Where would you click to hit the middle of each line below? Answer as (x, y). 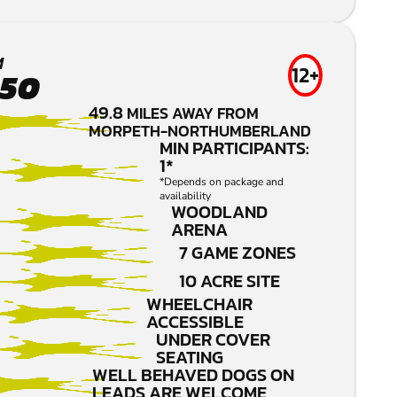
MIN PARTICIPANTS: (235, 148)
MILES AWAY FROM (192, 113)
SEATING (190, 358)
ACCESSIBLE (195, 322)
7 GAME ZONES (237, 253)
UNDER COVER (214, 340)
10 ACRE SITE (230, 281)
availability (186, 196)
